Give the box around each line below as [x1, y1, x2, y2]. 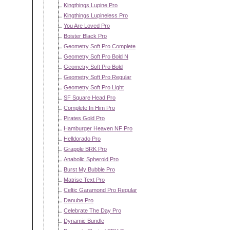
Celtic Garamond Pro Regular [64, 187, 137, 193]
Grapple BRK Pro [64, 146, 107, 152]
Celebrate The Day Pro [64, 207, 121, 214]
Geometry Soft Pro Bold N [64, 53, 128, 60]
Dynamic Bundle [64, 218, 104, 224]
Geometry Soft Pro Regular [64, 74, 131, 80]
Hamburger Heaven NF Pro [64, 125, 132, 131]
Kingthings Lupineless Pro [64, 12, 128, 18]
